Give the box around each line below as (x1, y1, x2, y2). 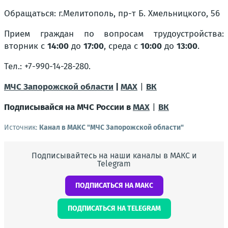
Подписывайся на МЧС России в (4, 101, 133, 112)
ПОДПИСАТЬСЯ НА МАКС (75, 181, 153, 190)
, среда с (104, 40, 140, 51)
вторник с (4, 40, 47, 51)
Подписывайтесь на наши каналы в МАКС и (31, 150, 197, 160)
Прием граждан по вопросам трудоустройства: (4, 28, 224, 39)
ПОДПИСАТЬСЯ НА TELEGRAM (67, 204, 161, 213)
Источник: (4, 123, 39, 132)
